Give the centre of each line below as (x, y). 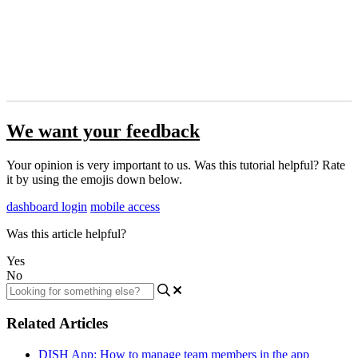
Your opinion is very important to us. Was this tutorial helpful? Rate (176, 165)
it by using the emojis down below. (94, 180)
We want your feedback (103, 131)
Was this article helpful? (66, 234)
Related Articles (57, 323)
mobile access (125, 207)
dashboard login (47, 207)
